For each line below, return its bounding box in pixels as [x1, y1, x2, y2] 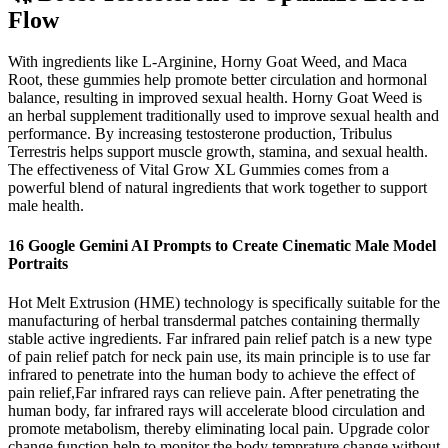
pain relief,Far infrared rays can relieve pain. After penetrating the [8, 384, 419, 401]
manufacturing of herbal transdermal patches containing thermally [8, 312, 420, 329]
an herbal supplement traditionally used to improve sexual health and [8, 107, 439, 125]
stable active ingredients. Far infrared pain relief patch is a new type [8, 330, 432, 347]
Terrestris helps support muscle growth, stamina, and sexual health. [8, 143, 428, 161]
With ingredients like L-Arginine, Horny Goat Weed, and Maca [8, 53, 407, 71]
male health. [8, 197, 84, 215]
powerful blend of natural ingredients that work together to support [8, 179, 427, 197]
